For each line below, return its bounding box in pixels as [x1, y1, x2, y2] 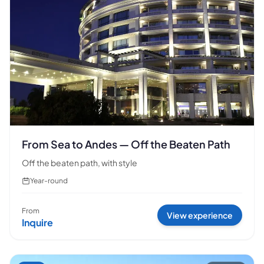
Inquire [22, 216, 53, 229]
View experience [167, 209, 233, 220]
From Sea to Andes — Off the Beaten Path [22, 137, 230, 151]
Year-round [30, 176, 68, 185]
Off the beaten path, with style [22, 157, 137, 168]
